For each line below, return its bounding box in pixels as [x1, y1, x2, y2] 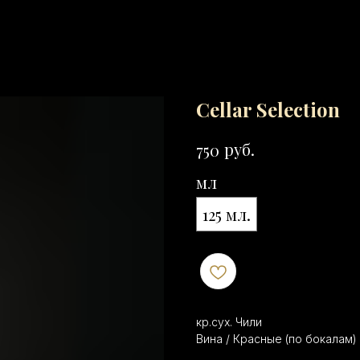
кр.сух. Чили [196, 315, 262, 329]
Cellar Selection [196, 96, 340, 122]
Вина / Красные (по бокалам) [196, 332, 357, 346]
